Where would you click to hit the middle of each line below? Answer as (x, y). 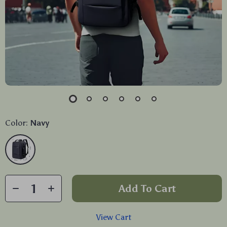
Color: (16, 123)
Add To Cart (147, 188)
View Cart (113, 217)
